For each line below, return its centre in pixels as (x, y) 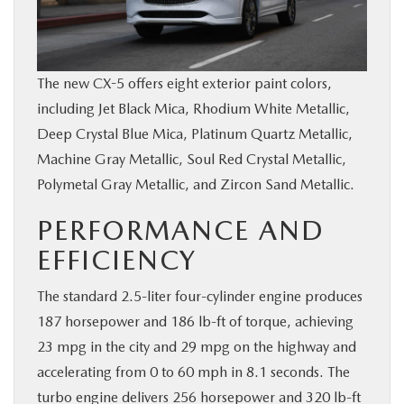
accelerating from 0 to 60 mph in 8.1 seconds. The (193, 372)
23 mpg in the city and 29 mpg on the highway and (197, 347)
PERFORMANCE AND (181, 230)
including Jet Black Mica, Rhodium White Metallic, (193, 109)
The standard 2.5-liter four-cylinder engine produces (200, 297)
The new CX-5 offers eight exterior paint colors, (184, 84)
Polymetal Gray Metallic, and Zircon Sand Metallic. (196, 185)
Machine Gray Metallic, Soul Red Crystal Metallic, (192, 160)
